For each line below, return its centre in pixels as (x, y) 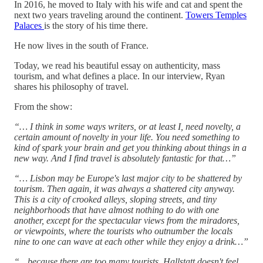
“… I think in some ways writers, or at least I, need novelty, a (127, 126)
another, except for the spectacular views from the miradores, (127, 220)
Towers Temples (216, 15)
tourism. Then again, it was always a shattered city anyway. (124, 188)
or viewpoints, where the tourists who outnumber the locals (123, 231)
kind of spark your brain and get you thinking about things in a (130, 147)
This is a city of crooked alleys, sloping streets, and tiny (115, 199)
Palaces (29, 25)
